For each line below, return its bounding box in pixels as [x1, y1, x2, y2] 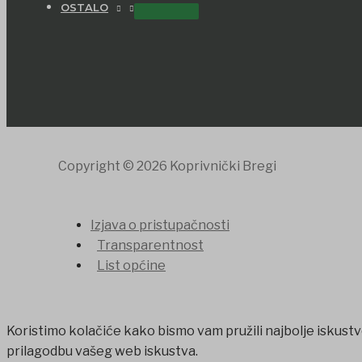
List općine [97, 257, 166, 273]
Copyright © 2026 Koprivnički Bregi [58, 158, 276, 174]
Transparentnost [97, 237, 204, 253]
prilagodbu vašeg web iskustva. [6, 343, 198, 359]
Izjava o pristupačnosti [90, 217, 229, 233]
